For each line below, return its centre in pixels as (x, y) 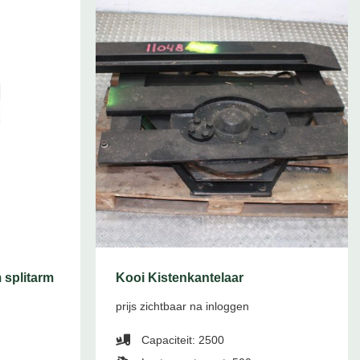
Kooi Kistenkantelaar (180, 278)
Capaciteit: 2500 (182, 340)
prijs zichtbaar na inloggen (183, 307)
